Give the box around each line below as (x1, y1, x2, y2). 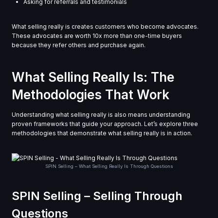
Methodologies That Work (12, 87, 169, 103)
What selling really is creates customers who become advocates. (12, 23, 199, 31)
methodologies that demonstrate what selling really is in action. (12, 129, 192, 137)
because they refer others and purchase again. (12, 41, 145, 49)
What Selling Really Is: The (12, 70, 174, 85)
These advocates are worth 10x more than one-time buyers (12, 32, 182, 40)
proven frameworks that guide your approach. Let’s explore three (12, 120, 198, 128)
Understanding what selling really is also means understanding (12, 111, 190, 119)
